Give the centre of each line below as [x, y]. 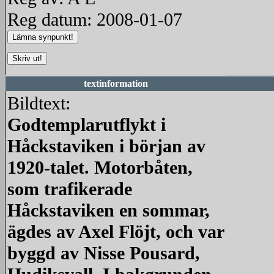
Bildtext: [39, 103]
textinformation [116, 83]
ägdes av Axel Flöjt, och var [116, 232]
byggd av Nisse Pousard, [104, 253]
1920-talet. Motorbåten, [100, 168]
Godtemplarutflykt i [87, 125]
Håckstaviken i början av [106, 146]
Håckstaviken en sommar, [109, 210]
